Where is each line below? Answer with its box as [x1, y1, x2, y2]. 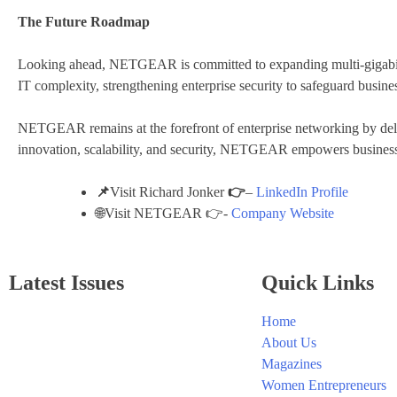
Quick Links [261, 271, 374, 295]
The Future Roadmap [18, 14, 150, 30]
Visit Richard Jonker [110, 184, 228, 200]
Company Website [231, 206, 334, 222]
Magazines [261, 356, 322, 372]
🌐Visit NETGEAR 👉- [96, 206, 231, 222]
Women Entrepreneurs [261, 378, 386, 393]
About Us [261, 335, 316, 351]
